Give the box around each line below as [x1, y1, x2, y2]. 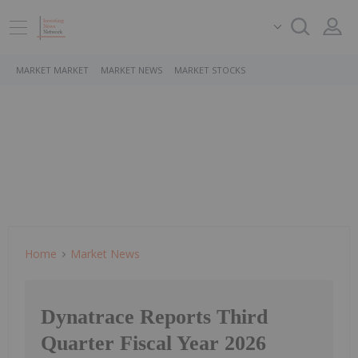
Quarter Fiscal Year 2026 [41, 332, 266, 356]
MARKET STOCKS [174, 64, 245, 76]
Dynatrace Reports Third [41, 305, 268, 329]
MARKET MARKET [16, 64, 89, 76]
